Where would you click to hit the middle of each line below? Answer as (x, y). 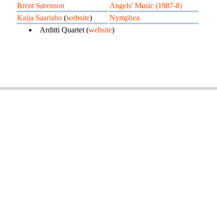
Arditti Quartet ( (64, 30)
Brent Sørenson (41, 6)
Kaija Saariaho (39, 18)
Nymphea (124, 18)
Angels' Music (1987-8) (146, 6)
